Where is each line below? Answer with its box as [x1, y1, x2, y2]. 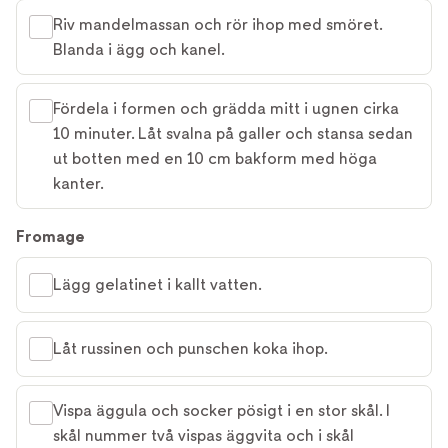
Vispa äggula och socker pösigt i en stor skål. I [53, 400, 390, 420]
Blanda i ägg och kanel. [53, 39, 225, 59]
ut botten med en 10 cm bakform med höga [53, 148, 377, 168]
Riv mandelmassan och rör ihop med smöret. [53, 14, 383, 34]
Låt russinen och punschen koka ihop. [53, 339, 328, 359]
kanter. [53, 173, 104, 193]
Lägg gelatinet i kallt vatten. [53, 275, 262, 295]
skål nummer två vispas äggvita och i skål [53, 425, 354, 445]
